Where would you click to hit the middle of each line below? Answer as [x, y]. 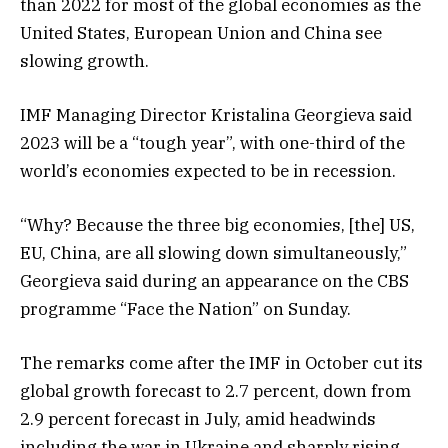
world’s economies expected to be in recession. [208, 170]
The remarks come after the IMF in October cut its [221, 363]
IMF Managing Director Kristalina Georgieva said [216, 114]
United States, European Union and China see [201, 32]
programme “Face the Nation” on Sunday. [185, 308]
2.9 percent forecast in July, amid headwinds [198, 419]
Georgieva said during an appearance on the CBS [214, 280]
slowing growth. [84, 60]
